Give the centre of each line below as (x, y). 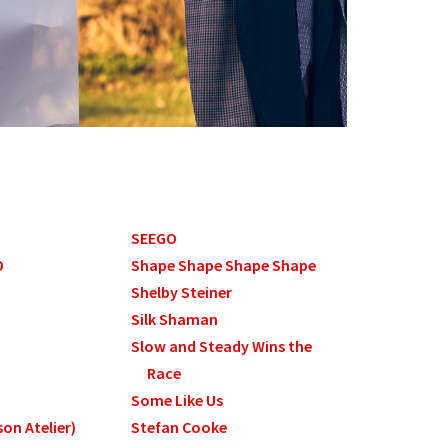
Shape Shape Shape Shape (224, 265)
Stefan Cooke (179, 427)
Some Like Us (177, 400)
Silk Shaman (175, 319)
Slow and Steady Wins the (222, 346)
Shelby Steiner (182, 292)
